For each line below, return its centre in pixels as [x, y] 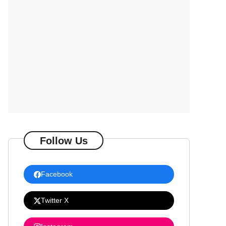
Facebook [57, 174]
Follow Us [64, 140]
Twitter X [55, 201]
